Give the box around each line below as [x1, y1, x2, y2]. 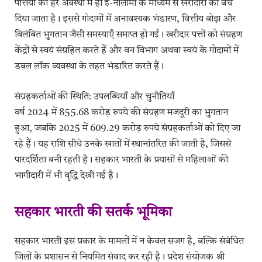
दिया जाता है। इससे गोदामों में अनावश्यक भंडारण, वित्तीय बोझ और [15, 15, 236, 25]
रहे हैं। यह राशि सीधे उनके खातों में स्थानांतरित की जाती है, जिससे [15, 139, 231, 149]
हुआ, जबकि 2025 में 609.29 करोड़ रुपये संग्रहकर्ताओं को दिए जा [15, 123, 240, 133]
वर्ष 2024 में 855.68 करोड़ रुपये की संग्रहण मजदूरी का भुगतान [15, 108, 228, 118]
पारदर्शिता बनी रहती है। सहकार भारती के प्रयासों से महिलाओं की [15, 155, 228, 165]
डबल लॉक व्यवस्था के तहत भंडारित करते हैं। [15, 62, 164, 72]
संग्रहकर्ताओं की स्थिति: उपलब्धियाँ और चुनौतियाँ [15, 92, 174, 102]
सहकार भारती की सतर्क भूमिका [15, 205, 172, 220]
